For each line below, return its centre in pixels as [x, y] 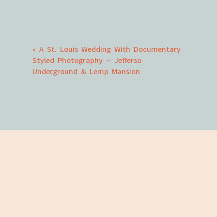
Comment [110, 9]
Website [106, 176]
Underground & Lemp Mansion [86, 70]
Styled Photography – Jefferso [87, 59]
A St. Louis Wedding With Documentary [110, 47]
